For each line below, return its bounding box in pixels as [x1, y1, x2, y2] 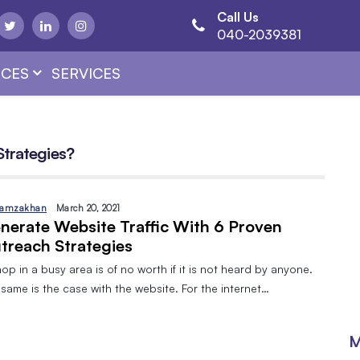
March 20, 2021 [55, 202, 121, 214]
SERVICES [51, 63, 121, 82]
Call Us [217, 9, 259, 25]
